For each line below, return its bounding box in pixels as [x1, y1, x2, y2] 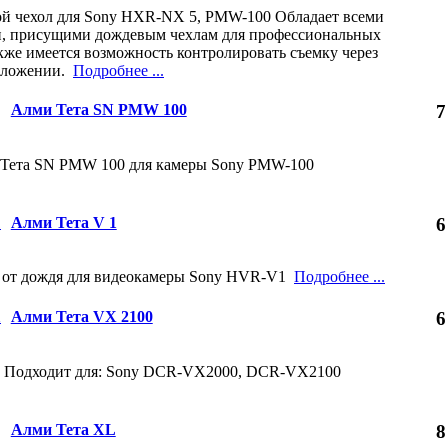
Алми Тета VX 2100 [10, 308, 153, 326]
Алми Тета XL [10, 420, 116, 438]
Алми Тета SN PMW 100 [10, 101, 187, 119]
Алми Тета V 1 [10, 213, 117, 231]
